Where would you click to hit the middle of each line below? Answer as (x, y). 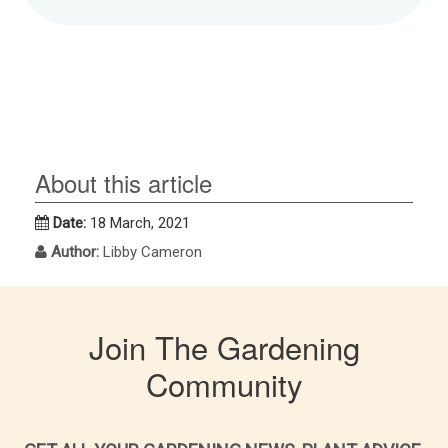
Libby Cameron (152, 252)
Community (224, 384)
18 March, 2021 (140, 223)
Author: (77, 252)
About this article (123, 183)
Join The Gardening (224, 347)
